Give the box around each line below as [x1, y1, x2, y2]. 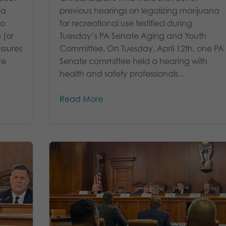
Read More [60, 94, 103, 104]
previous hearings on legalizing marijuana [60, 6, 220, 16]
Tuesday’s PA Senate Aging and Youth [60, 31, 207, 41]
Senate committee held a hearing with [60, 56, 208, 67]
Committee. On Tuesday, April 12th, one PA [60, 43, 224, 54]
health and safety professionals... [60, 69, 185, 79]
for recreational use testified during [60, 18, 193, 29]
